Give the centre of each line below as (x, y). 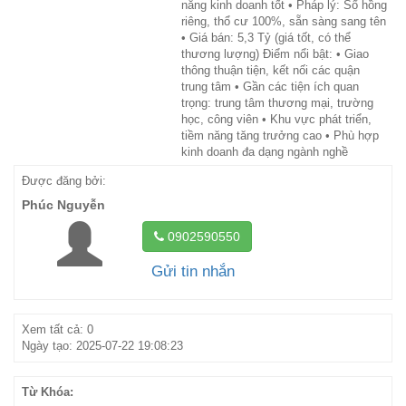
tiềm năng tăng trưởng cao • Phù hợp (280, 135)
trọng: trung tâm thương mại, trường (277, 103)
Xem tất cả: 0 (58, 329)
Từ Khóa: (48, 392)
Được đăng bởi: (64, 181)
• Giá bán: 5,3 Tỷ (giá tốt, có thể (266, 38)
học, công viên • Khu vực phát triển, (276, 119)
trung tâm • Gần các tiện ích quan (270, 87)
